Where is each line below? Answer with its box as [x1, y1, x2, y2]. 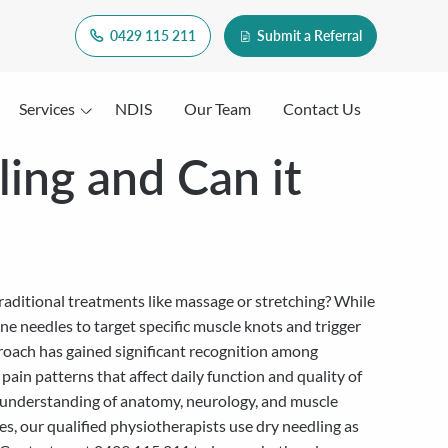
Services [18, 98, 75, 118]
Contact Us [282, 98, 361, 118]
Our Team [183, 98, 251, 118]
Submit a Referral [254, 26, 362, 44]
